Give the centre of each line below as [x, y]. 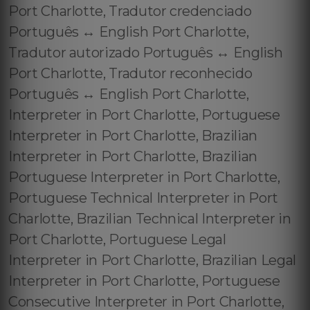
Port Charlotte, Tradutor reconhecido [130, 73]
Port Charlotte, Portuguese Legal [117, 239]
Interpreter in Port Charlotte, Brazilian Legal [152, 260]
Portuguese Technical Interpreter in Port [143, 198]
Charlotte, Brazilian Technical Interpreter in [150, 219]
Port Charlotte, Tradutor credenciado [130, 11]
